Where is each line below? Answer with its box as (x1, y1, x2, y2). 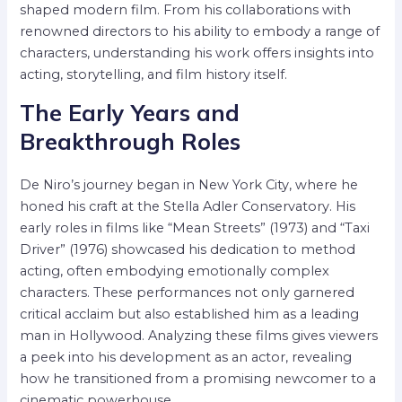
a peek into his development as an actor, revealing (20, 348, 353, 365)
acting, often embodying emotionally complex (20, 262, 330, 279)
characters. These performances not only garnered (20, 284, 355, 301)
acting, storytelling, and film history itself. (20, 66, 288, 83)
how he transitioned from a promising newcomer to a (20, 370, 377, 387)
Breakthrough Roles (20, 127, 241, 155)
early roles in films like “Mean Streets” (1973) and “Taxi (20, 219, 371, 236)
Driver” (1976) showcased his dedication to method (20, 240, 356, 258)
